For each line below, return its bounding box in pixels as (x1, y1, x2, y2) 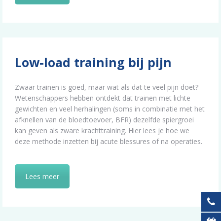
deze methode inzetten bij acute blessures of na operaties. (15, 136, 202, 146)
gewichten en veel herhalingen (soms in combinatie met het (15, 104, 205, 113)
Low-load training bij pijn (15, 53, 172, 71)
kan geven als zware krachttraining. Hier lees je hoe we (15, 125, 189, 135)
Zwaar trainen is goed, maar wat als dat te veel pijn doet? (15, 82, 198, 92)
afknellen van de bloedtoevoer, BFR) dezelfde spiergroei (15, 114, 194, 124)
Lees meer (25, 171, 59, 181)
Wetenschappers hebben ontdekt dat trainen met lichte (15, 93, 190, 103)
